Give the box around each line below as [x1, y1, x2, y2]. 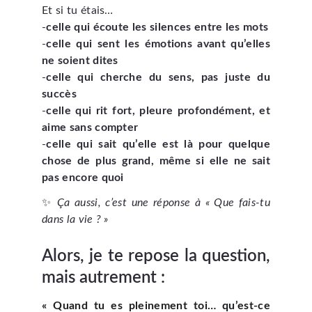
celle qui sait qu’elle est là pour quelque [46, 139, 270, 150]
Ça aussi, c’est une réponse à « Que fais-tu [56, 197, 271, 208]
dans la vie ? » [42, 214, 109, 225]
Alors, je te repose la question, [42, 248, 270, 265]
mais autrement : [42, 270, 165, 286]
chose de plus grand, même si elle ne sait [42, 155, 270, 166]
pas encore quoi [42, 172, 124, 183]
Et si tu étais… [42, 5, 114, 16]
